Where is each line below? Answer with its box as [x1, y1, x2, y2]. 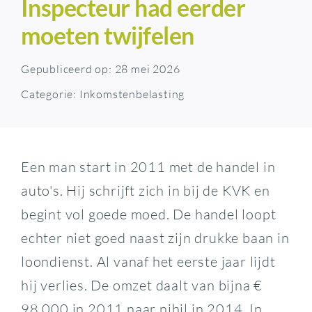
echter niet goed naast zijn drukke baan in [20, 228, 290, 247]
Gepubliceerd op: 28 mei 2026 [20, 61, 180, 76]
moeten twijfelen [20, 20, 194, 49]
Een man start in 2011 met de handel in [20, 157, 276, 175]
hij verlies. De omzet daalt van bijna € [20, 276, 263, 294]
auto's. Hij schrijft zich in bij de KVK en [20, 181, 270, 199]
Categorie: [20, 86, 79, 101]
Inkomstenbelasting [79, 86, 185, 101]
